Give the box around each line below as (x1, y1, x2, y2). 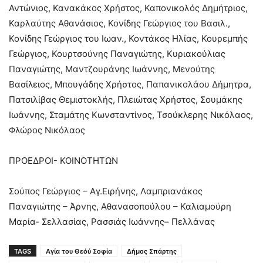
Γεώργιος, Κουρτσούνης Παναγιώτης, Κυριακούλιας (9, 48, 225, 60)
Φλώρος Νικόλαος (9, 124, 85, 136)
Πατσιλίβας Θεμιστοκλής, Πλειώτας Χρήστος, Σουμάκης (9, 94, 242, 106)
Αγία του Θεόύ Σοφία (46, 247, 112, 256)
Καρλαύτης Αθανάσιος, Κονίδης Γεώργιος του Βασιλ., (9, 18, 230, 29)
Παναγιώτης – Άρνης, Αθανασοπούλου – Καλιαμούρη (9, 201, 231, 213)
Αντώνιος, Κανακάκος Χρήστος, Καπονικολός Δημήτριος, (9, 2, 248, 14)
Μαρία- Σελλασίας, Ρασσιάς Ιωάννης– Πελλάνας (9, 216, 215, 228)
